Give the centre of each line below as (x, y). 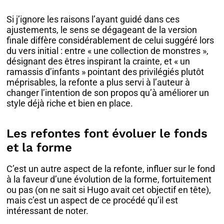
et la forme (39, 148)
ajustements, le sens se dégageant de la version (102, 30)
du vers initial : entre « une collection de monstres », (108, 51)
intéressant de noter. (48, 210)
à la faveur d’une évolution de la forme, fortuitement (109, 179)
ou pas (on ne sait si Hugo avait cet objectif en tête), (109, 189)
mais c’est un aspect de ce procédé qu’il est (92, 200)
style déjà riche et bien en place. (70, 103)
